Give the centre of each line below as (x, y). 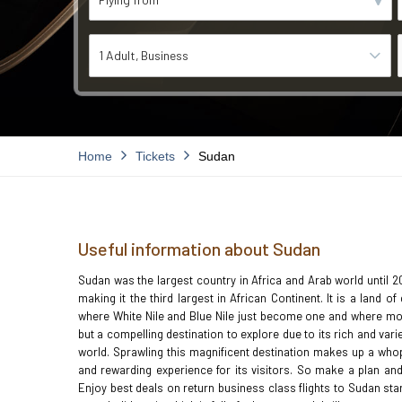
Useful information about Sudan (199, 249)
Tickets (155, 156)
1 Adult (117, 55)
